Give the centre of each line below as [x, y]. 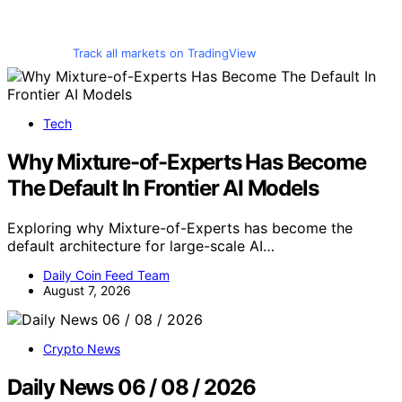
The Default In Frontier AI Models [163, 188]
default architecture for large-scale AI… [141, 245]
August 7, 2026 [87, 290]
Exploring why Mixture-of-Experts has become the [180, 227]
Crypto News [82, 348]
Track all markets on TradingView [164, 52]
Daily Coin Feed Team [106, 275]
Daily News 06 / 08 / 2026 [131, 387]
